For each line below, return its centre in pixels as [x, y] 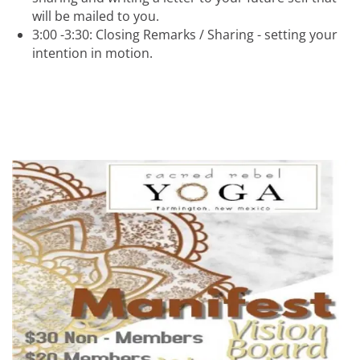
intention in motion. [92, 53]
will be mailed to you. [96, 16]
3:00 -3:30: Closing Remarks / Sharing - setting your [185, 35]
